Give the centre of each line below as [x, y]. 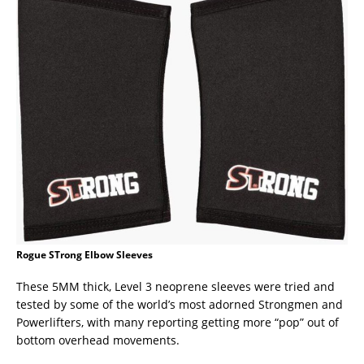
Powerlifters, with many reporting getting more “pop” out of [178, 322]
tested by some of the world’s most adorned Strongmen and [180, 304]
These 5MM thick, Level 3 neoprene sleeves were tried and [175, 286]
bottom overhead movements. [98, 340]
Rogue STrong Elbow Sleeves [84, 254]
